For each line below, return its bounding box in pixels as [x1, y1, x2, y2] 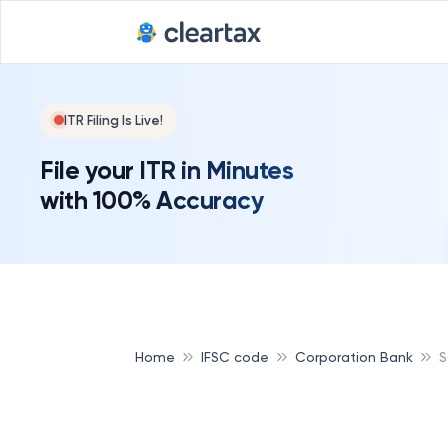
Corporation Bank [295, 348, 413, 365]
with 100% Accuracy [40, 184, 263, 216]
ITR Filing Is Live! [64, 112, 163, 128]
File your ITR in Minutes [40, 154, 293, 186]
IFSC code [201, 348, 269, 365]
